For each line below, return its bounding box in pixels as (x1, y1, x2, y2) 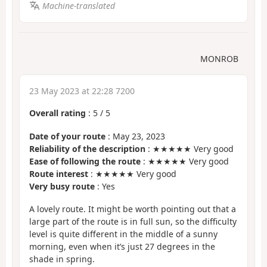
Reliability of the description (29, 142, 145, 154)
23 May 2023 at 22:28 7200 (29, 85, 135, 97)
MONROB (200, 53, 238, 65)
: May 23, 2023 (105, 130, 165, 142)
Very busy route (29, 180, 95, 192)
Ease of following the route (29, 155, 141, 167)
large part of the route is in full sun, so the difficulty (29, 216, 237, 228)
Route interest (29, 167, 88, 179)
